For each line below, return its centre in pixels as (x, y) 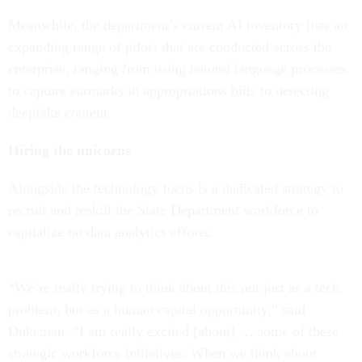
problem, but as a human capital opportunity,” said (157, 310)
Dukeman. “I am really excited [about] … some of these (173, 332)
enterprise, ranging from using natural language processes (177, 69)
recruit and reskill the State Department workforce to (163, 210)
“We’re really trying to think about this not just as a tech (174, 288)
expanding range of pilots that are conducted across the (170, 47)
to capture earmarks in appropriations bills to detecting (168, 91)
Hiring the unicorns (69, 151)
